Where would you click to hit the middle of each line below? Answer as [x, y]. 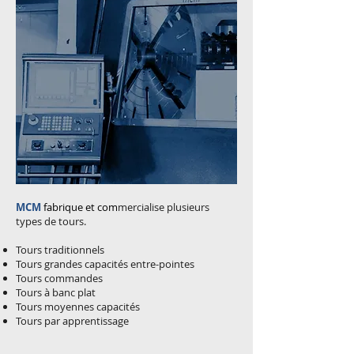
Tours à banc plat [56, 292]
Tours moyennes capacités [79, 307]
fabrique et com [81, 207]
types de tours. [51, 221]
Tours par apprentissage [73, 321]
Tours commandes [59, 278]
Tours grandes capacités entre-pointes [105, 264]
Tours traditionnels [60, 250]
